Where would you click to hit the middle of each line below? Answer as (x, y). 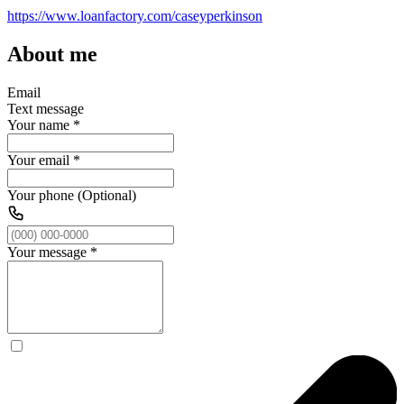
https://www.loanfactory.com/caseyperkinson (135, 15)
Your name (38, 124)
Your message (47, 252)
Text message (46, 108)
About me (52, 54)
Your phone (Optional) (72, 195)
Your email (38, 160)
